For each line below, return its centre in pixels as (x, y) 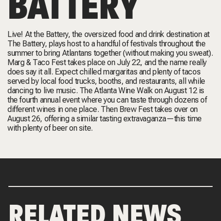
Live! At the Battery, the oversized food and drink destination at (109, 34)
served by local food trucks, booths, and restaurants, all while (106, 81)
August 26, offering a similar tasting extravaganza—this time (105, 119)
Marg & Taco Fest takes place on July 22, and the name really (107, 62)
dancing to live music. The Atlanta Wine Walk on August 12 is (106, 91)
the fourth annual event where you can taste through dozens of (107, 100)
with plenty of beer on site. (50, 128)
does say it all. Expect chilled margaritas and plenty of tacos (104, 72)
